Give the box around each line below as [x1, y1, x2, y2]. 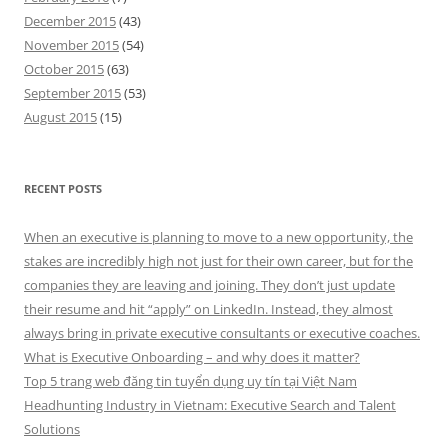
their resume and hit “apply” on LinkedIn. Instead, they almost [24, 300, 393, 318]
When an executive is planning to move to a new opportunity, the [24, 228, 413, 246]
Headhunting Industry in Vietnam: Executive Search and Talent [24, 396, 396, 414]
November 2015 [24, 36, 119, 54]
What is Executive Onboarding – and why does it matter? [24, 348, 360, 366]
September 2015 [24, 84, 121, 102]
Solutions [24, 420, 80, 438]
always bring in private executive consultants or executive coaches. [24, 324, 420, 342]
